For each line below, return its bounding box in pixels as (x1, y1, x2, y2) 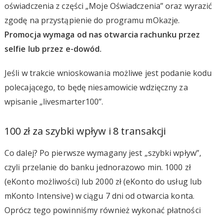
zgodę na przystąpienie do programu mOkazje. (4, 14, 180, 26)
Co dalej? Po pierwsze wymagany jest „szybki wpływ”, (4, 147, 202, 158)
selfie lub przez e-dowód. (4, 43, 102, 54)
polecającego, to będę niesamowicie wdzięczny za (4, 81, 188, 93)
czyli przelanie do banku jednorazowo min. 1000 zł (4, 161, 191, 173)
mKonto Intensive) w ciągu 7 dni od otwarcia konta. (4, 190, 194, 201)
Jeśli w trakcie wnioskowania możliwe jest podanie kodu (4, 67, 212, 78)
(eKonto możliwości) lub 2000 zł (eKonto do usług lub (4, 176, 202, 187)
